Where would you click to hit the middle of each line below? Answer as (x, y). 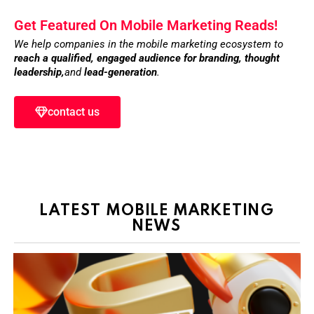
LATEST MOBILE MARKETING (157, 210)
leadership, (39, 73)
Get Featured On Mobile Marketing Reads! (146, 26)
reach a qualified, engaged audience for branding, (129, 59)
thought (262, 59)
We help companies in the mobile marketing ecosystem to (149, 45)
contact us (74, 112)
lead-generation (121, 73)
